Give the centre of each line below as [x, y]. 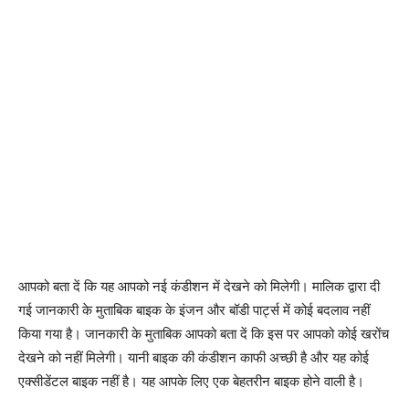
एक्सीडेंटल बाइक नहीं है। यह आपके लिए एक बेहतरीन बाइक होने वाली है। [191, 381]
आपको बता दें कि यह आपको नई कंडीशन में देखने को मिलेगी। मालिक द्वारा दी [199, 286]
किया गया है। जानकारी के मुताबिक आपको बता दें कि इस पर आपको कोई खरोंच [204, 333]
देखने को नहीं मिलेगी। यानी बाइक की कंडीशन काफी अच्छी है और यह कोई [194, 357]
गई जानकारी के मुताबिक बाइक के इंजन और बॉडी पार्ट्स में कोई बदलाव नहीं [194, 309]
